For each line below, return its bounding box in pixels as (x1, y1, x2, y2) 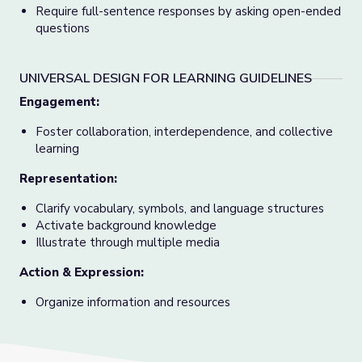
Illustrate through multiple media (36, 234, 220, 250)
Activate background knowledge (36, 217, 217, 234)
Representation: (19, 170, 117, 187)
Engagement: (19, 94, 99, 110)
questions (36, 20, 90, 36)
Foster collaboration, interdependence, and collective (36, 124, 333, 140)
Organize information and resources (36, 294, 230, 310)
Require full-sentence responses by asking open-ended (36, 3, 341, 19)
